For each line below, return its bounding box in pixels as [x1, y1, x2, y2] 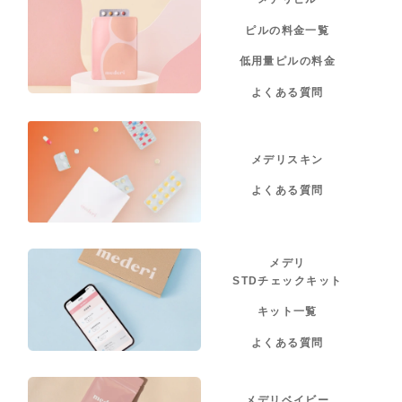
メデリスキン [250, 153, 324, 166]
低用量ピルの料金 [239, 55, 336, 68]
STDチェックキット [232, 275, 343, 288]
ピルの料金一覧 [245, 23, 330, 37]
